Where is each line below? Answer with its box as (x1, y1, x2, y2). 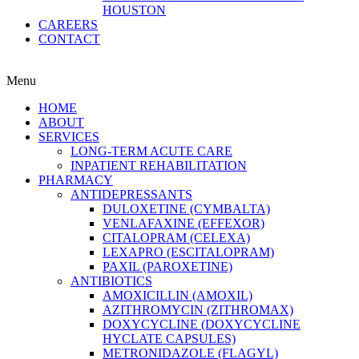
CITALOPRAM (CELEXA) (103, 231, 250, 244)
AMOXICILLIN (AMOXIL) (103, 288, 252, 302)
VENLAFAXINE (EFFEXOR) (103, 216, 264, 230)
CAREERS (38, 18, 98, 31)
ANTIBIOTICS (71, 274, 152, 288)
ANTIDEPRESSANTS (71, 188, 192, 201)
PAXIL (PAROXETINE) (103, 260, 232, 273)
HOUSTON (103, 3, 166, 17)
